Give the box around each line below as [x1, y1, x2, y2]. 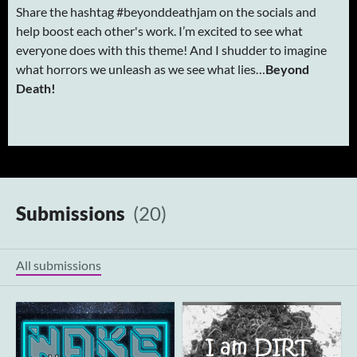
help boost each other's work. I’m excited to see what [16, 22, 303, 38]
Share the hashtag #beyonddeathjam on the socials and [16, 3, 316, 19]
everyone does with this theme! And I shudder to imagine [16, 41, 327, 57]
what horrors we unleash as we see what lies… [16, 61, 265, 76]
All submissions [16, 257, 101, 273]
